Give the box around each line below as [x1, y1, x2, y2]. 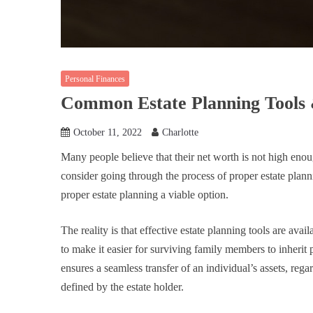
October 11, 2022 [73, 127, 142, 138]
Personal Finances [65, 73, 125, 84]
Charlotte [162, 127, 198, 138]
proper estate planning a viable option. [61, 189, 231, 201]
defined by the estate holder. [61, 281, 184, 293]
